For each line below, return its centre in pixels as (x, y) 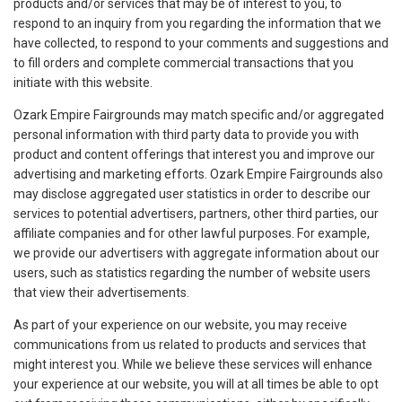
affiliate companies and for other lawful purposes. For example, (192, 234)
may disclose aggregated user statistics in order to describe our (192, 194)
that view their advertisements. (101, 293)
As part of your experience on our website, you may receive (180, 325)
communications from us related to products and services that (190, 345)
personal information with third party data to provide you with (186, 135)
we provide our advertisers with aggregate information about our (197, 253)
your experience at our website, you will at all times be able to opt (196, 385)
